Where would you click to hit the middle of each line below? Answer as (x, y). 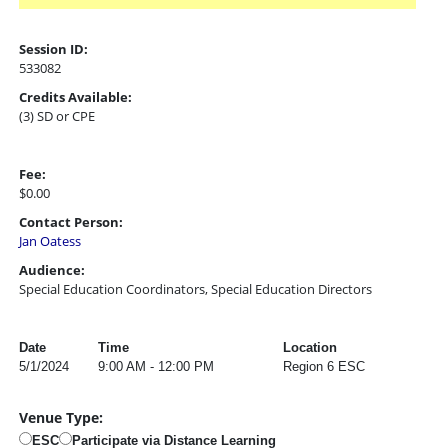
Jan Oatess (50, 241)
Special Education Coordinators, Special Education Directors (195, 289)
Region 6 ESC (324, 366)
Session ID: (53, 49)
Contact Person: (71, 222)
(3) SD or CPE (57, 116)
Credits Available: (75, 97)
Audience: (52, 270)
